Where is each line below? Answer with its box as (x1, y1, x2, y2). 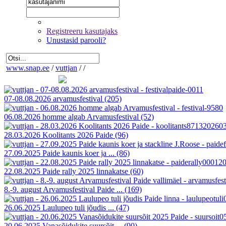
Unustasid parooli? (46, 36, 106, 44)
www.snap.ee (6, 64, 49, 72)
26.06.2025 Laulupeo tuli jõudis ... (4, 203, 116, 212)
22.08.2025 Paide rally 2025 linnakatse (4, 167, 130, 176)
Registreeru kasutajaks (46, 27, 118, 35)
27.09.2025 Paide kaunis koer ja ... (4, 149, 117, 157)
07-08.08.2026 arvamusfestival (4, 94, 104, 103)
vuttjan (55, 64, 77, 72)
